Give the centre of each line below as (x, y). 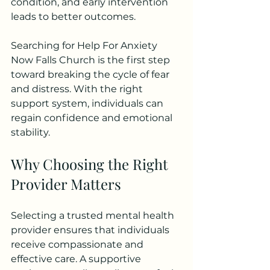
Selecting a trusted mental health (94, 216)
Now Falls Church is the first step (92, 60)
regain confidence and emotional (93, 118)
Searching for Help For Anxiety (85, 46)
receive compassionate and (78, 245)
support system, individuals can (88, 104)
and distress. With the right (78, 89)
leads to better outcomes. (73, 17)
